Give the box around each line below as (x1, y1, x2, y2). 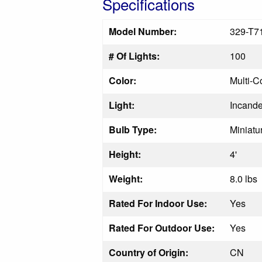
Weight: (109, 172, 143, 185)
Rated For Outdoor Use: (109, 221, 215, 235)
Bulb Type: (109, 123, 157, 136)
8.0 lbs (230, 172, 257, 185)
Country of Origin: (109, 246, 188, 259)
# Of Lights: (109, 49, 160, 63)
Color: (109, 74, 136, 87)
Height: (109, 147, 141, 161)
